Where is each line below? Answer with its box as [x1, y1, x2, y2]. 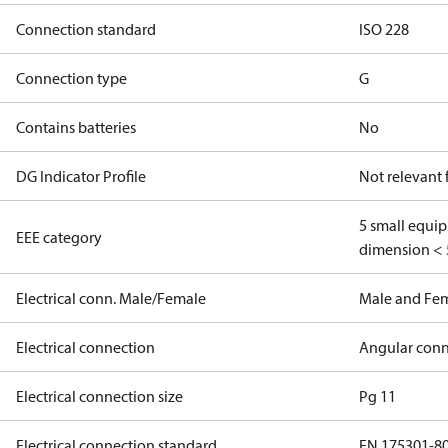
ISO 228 [359, 19, 410, 39]
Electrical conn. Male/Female [16, 288, 206, 308]
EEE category [16, 227, 102, 247]
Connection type [16, 68, 127, 88]
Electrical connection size [16, 386, 183, 406]
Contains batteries [16, 117, 136, 137]
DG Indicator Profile [16, 166, 146, 186]
